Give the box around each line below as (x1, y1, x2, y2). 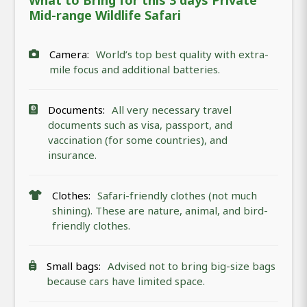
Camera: (49, 47, 89, 62)
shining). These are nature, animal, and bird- (52, 204, 268, 218)
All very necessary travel (112, 103, 232, 117)
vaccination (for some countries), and (48, 133, 228, 147)
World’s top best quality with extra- (96, 47, 269, 62)
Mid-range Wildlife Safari (29, 7, 181, 24)
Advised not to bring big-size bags (108, 259, 275, 273)
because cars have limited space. (47, 274, 205, 288)
